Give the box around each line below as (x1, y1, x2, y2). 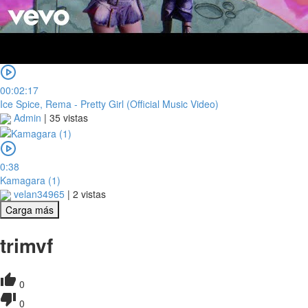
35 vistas (49, 111, 88, 124)
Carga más (5, 202, 54, 217)
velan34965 (11, 186, 65, 201)
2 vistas (73, 186, 106, 201)
